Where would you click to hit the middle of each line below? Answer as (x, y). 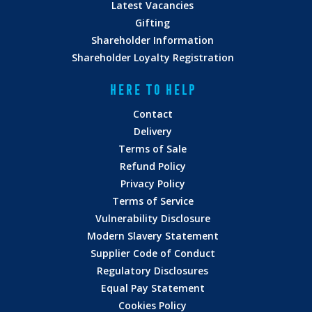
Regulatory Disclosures (153, 271)
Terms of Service (153, 201)
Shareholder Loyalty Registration (153, 58)
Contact (153, 114)
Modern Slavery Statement (153, 236)
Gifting (153, 23)
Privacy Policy (153, 184)
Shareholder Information (153, 40)
